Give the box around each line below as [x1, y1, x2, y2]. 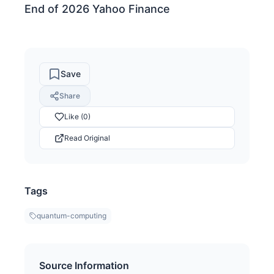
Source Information [39, 259, 129, 272]
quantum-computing [37, 210, 106, 220]
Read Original [64, 133, 110, 143]
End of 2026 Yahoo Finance [24, 2, 170, 15]
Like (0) [64, 112, 91, 122]
